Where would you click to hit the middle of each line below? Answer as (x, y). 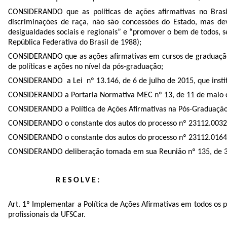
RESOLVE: (79, 180)
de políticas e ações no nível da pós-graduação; (87, 67)
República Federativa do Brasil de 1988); (75, 42)
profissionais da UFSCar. (48, 215)
